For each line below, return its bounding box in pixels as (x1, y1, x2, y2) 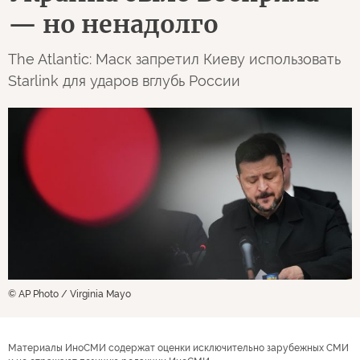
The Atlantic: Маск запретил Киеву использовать (8, 50, 341, 67)
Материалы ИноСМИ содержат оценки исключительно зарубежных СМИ (8, 342, 349, 354)
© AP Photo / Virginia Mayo (8, 288, 131, 300)
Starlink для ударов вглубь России (8, 72, 240, 89)
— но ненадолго (8, 8, 219, 39)
